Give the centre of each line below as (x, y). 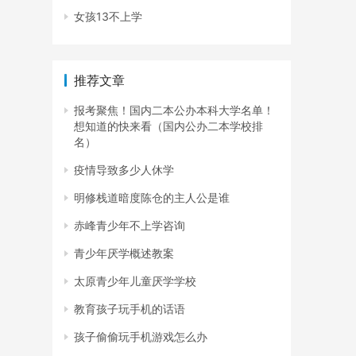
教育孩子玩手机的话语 (130, 308)
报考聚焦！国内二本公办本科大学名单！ (174, 110)
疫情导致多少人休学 (124, 169)
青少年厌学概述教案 (124, 253)
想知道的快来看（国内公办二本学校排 (168, 126)
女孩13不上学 (108, 16)
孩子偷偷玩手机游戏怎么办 (141, 336)
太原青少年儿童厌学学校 (135, 281)
